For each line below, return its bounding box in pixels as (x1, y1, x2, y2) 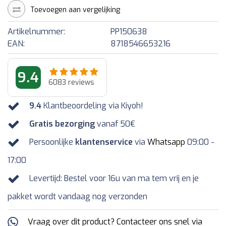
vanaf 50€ (95, 119, 135, 130)
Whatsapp (147, 137, 185, 148)
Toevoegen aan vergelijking (30, 5, 120, 15)
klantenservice (75, 137, 133, 148)
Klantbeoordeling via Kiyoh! (41, 100, 143, 111)
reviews (66, 77, 94, 87)
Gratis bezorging (29, 119, 95, 130)
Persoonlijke (29, 137, 75, 148)
